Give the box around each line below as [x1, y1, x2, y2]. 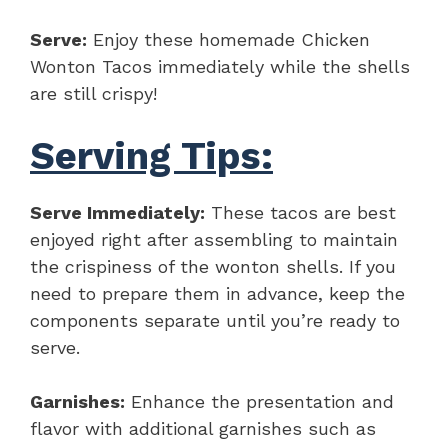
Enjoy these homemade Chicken [87, 28, 370, 50]
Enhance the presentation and [125, 390, 394, 412]
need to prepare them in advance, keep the [30, 282, 405, 304]
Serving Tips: [30, 133, 273, 178]
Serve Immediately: [30, 201, 205, 223]
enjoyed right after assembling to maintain [30, 228, 398, 250]
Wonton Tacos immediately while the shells [30, 55, 410, 77]
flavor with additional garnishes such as [30, 417, 376, 439]
